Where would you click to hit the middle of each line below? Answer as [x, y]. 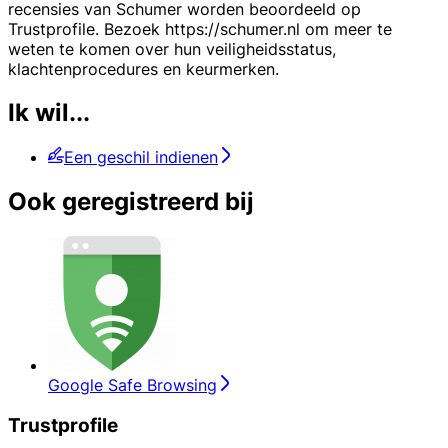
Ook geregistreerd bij [131, 202]
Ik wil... [49, 113]
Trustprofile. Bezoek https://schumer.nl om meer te [200, 28]
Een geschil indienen [141, 157]
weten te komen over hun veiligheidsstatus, [172, 48]
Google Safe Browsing [132, 385]
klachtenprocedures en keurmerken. [143, 68]
